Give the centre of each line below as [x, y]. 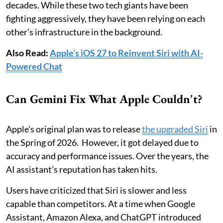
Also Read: [28, 53]
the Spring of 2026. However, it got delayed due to [102, 142]
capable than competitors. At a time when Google [101, 203]
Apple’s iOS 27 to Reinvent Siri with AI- [126, 53]
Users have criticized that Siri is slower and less [96, 190]
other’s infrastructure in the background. [84, 32]
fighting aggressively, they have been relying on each [106, 18]
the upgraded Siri [175, 129]
